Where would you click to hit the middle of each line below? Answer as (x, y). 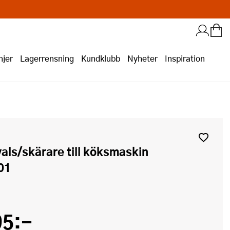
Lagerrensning (47, 58)
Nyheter (142, 58)
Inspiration (185, 58)
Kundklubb (101, 58)
